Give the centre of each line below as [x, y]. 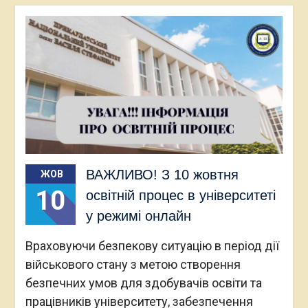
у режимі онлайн [138, 216]
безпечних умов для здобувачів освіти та [143, 283]
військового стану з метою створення [133, 264]
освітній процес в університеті [180, 195]
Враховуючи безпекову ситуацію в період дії [152, 245]
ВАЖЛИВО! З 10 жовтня [162, 174]
